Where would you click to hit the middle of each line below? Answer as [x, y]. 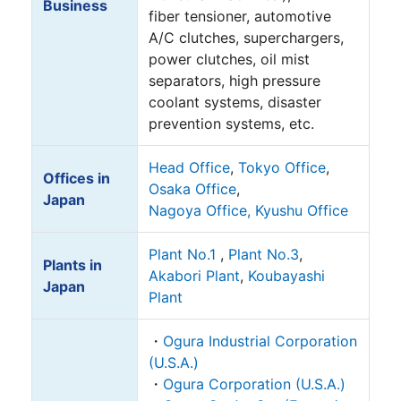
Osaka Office [192, 189]
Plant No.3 [264, 254]
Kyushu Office [302, 210]
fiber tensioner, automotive [240, 16]
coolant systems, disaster [235, 102]
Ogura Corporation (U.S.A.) [254, 384]
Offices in [77, 178]
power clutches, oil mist [229, 59]
